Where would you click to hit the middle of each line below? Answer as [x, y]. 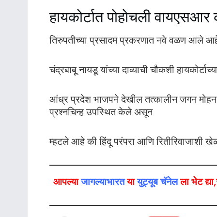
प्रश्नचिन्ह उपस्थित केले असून [101, 112]
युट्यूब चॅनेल [157, 182]
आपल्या [67, 182]
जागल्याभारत [103, 182]
